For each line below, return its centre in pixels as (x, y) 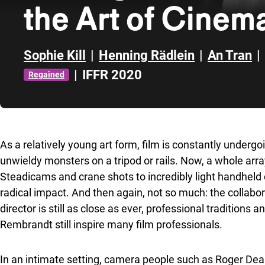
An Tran (230, 55)
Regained (46, 75)
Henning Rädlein (147, 55)
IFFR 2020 (112, 75)
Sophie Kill (55, 55)
